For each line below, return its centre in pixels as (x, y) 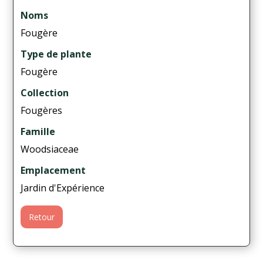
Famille (38, 132)
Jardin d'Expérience (63, 188)
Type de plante (56, 54)
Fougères (42, 111)
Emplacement (53, 171)
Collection (45, 93)
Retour (42, 217)
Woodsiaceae (50, 149)
